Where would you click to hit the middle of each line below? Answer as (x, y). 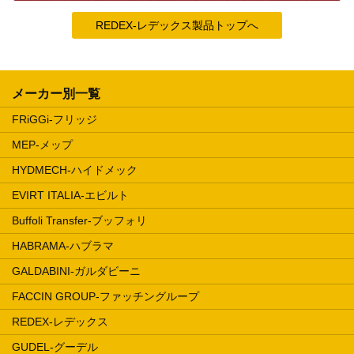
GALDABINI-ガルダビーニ (76, 271)
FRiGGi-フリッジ (55, 119)
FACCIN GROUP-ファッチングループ (105, 296)
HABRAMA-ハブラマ (63, 245)
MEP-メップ (42, 144)
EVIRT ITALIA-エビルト (70, 195)
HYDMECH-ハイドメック (75, 169)
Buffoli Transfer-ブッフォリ (79, 220)
